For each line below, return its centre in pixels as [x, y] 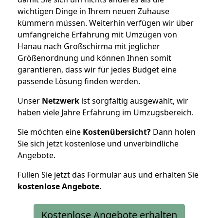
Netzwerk [61, 100]
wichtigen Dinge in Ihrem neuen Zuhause [93, 11]
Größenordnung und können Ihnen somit [94, 58]
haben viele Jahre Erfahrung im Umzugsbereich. [106, 112]
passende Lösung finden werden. [79, 81]
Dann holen [173, 132]
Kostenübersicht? [117, 132]
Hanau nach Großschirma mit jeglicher [89, 46]
